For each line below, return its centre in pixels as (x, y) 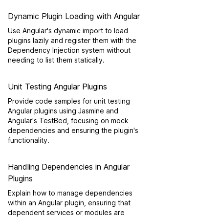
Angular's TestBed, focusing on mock (68, 120)
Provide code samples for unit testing (69, 101)
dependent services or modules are (66, 212)
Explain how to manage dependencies (70, 193)
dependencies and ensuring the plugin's (73, 130)
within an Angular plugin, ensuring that (69, 203)
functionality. (29, 140)
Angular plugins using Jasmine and (63, 111)
